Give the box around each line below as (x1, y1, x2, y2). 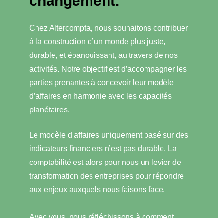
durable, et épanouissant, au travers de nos (29, 51, 178, 59)
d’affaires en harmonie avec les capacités (29, 92, 172, 100)
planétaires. (29, 106, 70, 114)
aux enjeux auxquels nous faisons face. (29, 185, 165, 194)
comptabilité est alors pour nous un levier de (29, 158, 181, 166)
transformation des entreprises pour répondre (29, 172, 184, 180)
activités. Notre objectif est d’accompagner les (29, 65, 187, 73)
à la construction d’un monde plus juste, (29, 37, 165, 46)
